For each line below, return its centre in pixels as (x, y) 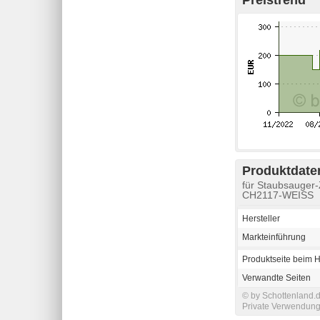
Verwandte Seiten (276, 277)
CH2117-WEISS (278, 195)
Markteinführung (274, 237)
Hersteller (261, 218)
